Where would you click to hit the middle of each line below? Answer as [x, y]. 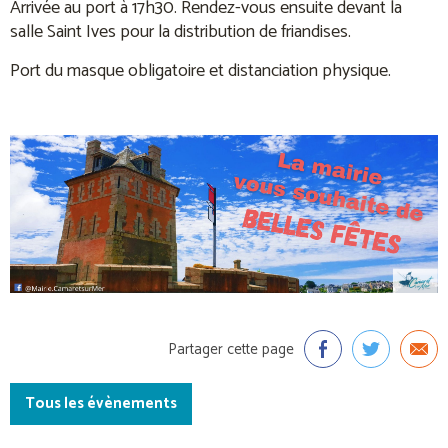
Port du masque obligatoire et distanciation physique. [200, 70]
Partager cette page [231, 350]
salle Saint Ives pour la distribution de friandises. [180, 31]
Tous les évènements [101, 404]
